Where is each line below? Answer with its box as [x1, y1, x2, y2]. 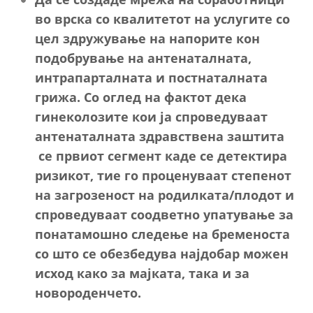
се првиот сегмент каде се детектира [35, 147, 287, 164]
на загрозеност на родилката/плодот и [35, 186, 294, 203]
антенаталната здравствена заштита [35, 127, 284, 145]
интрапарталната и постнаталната [35, 68, 268, 86]
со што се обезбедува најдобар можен [35, 245, 289, 262]
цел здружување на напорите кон [35, 29, 260, 47]
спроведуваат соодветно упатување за [35, 205, 293, 223]
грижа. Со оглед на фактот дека [35, 88, 247, 105]
